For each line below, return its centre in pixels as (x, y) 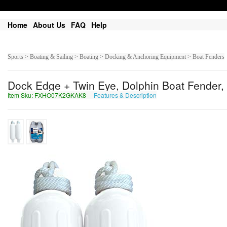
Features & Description (125, 95)
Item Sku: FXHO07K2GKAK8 (48, 95)
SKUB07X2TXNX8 (184, 95)
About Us (49, 25)
